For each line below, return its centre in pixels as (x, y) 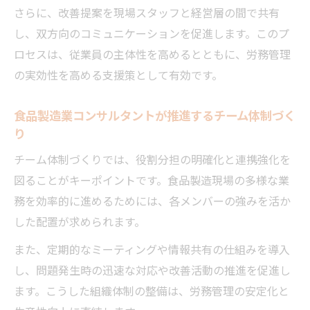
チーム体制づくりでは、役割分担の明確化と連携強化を (152, 159)
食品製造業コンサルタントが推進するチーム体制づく (155, 115)
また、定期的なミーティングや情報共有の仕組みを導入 (152, 249)
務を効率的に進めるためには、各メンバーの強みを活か (152, 200)
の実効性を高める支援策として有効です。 (118, 74)
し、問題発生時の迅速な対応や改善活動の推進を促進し (152, 270)
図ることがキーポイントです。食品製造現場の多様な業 (152, 180)
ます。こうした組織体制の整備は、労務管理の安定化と (152, 290)
